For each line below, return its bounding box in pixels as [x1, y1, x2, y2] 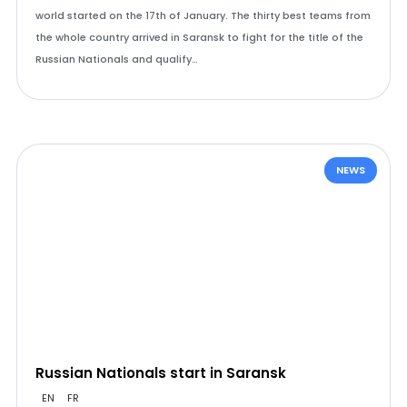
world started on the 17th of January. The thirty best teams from [35, 8, 371, 23]
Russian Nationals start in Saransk [35, 363, 286, 382]
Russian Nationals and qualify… [35, 52, 198, 66]
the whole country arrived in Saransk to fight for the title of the [35, 30, 363, 45]
